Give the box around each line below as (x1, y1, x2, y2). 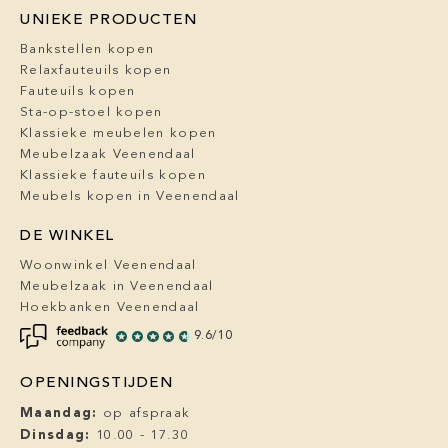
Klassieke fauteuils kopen (20, 169, 206, 183)
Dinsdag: (20, 426, 91, 443)
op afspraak (97, 407, 191, 421)
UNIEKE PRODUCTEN (20, 13, 197, 29)
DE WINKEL (20, 229, 115, 245)
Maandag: (20, 404, 98, 421)
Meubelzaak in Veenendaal (20, 280, 214, 294)
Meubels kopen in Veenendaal (20, 190, 240, 204)
